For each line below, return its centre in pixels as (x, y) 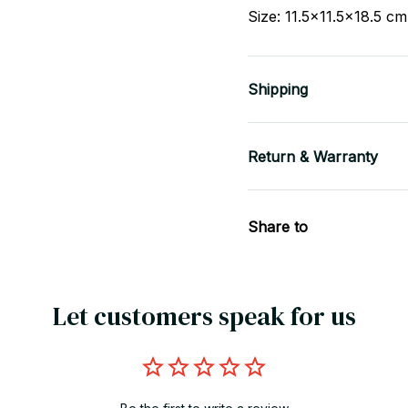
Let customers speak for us (204, 316)
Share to (278, 227)
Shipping (278, 90)
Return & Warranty (313, 156)
